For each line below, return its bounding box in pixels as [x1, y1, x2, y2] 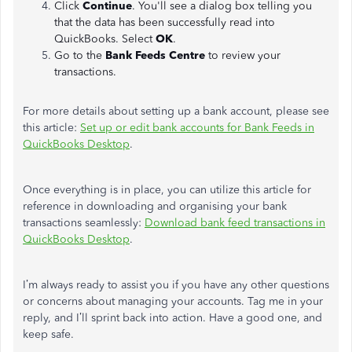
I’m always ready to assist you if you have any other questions [23, 278, 329, 291]
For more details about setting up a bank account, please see [23, 104, 329, 118]
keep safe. [23, 328, 74, 341]
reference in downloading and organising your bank [23, 200, 287, 213]
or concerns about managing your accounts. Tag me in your [23, 295, 323, 308]
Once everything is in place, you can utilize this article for [23, 183, 311, 196]
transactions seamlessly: [23, 216, 145, 229]
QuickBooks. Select [54, 32, 156, 46]
